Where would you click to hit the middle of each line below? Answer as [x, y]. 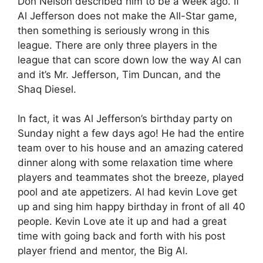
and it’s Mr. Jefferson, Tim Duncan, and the [119, 74]
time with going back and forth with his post [122, 236]
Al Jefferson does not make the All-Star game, [127, 16]
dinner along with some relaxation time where [125, 163]
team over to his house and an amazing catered [131, 148]
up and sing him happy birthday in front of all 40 [131, 207]
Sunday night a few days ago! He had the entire [131, 134]
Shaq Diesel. [47, 89]
